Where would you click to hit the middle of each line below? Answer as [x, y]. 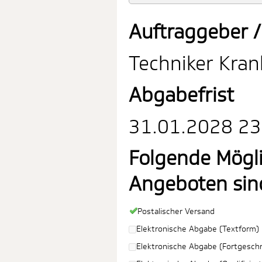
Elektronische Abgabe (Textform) [198, 229]
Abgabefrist [181, 95]
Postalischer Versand [176, 211]
